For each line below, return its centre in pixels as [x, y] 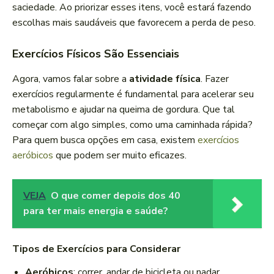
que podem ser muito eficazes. [120, 156]
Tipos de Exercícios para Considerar [96, 249]
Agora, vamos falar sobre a [71, 79]
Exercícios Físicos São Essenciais [96, 54]
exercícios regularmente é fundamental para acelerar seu [133, 94]
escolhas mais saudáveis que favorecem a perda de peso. [134, 23]
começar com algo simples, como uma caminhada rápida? [132, 125]
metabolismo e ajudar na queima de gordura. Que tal [124, 110]
